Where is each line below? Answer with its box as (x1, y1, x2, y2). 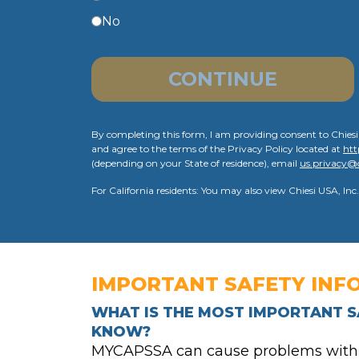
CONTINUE (168, 67, 277, 91)
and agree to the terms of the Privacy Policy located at (91, 142, 343, 155)
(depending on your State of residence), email (91, 156, 300, 169)
